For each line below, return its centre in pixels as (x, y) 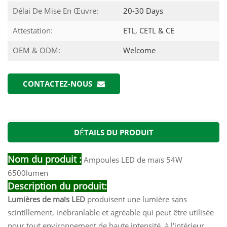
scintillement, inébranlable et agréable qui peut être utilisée (111, 212)
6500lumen (28, 173)
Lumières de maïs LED (46, 199)
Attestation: (33, 30)
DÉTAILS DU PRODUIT (113, 132)
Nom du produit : (45, 159)
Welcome (138, 50)
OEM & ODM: (36, 50)
